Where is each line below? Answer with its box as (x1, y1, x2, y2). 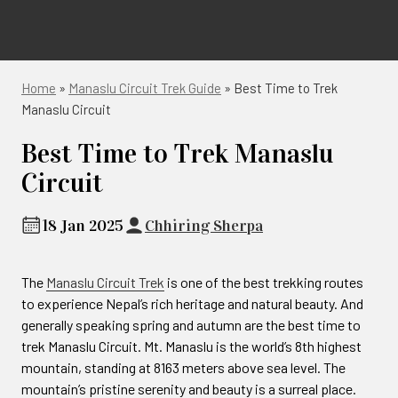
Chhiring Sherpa (145, 216, 263, 235)
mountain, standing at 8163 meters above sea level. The (21, 359, 346, 376)
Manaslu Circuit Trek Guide (68, 80, 221, 96)
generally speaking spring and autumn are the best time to (21, 316, 361, 333)
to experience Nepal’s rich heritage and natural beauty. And (21, 295, 363, 312)
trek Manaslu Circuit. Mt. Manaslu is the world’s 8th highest (21, 338, 362, 354)
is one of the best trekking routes (164, 274, 363, 291)
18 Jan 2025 (43, 216, 123, 235)
